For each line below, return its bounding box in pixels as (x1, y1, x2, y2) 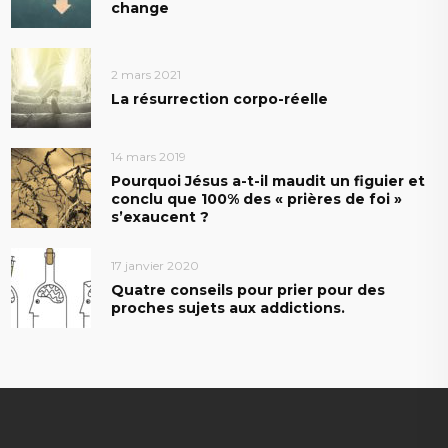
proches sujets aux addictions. (111, 298, 346, 317)
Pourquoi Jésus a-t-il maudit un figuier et (111, 171, 426, 190)
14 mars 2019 (111, 148, 187, 164)
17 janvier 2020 (111, 257, 200, 273)
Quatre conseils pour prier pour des (111, 280, 386, 299)
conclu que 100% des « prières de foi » (111, 189, 403, 208)
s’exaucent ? (111, 207, 210, 226)
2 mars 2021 (111, 66, 182, 82)
